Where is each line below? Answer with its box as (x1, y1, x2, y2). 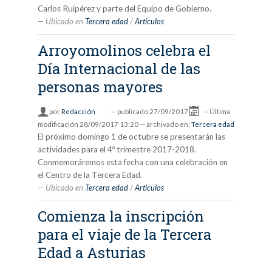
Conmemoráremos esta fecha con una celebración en (37, 157, 228, 167)
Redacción (61, 107, 96, 115)
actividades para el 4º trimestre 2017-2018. (37, 144, 196, 154)
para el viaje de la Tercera (37, 224, 211, 244)
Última (209, 107, 230, 115)
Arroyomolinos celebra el (37, 40, 211, 60)
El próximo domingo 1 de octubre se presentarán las (37, 131, 225, 141)
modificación (37, 120, 78, 128)
